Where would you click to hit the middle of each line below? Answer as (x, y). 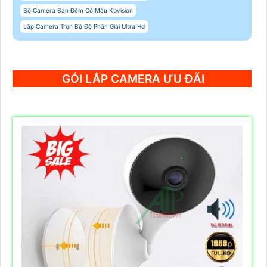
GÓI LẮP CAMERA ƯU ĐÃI (133, 79)
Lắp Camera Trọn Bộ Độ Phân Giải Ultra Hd (84, 27)
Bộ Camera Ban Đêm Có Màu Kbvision (78, 10)
